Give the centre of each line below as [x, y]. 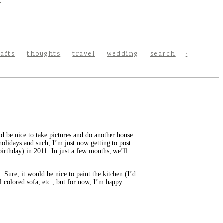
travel [84, 54]
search [163, 54]
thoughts [44, 54]
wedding [122, 54]
